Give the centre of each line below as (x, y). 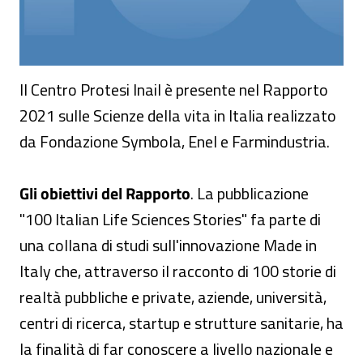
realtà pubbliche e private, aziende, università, (173, 297)
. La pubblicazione (250, 193)
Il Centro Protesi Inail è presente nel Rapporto (174, 90)
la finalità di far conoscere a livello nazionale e (176, 349)
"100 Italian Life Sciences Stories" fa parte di (170, 219)
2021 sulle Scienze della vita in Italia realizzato (178, 115)
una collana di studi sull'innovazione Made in (168, 245)
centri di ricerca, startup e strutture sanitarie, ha (181, 323)
